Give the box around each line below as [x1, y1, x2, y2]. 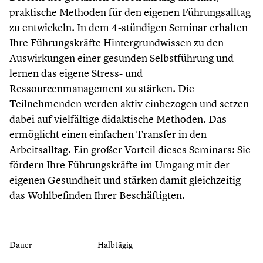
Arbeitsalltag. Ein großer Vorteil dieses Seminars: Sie [9, 143, 251, 157]
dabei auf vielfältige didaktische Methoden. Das [9, 112, 227, 126]
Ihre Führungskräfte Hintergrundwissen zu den [9, 36, 224, 50]
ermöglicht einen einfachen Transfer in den [9, 127, 207, 141]
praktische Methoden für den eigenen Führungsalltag [9, 5, 251, 19]
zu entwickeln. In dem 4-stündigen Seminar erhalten [9, 21, 248, 35]
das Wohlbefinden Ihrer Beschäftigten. [9, 188, 185, 203]
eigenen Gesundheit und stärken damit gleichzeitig [9, 173, 241, 187]
